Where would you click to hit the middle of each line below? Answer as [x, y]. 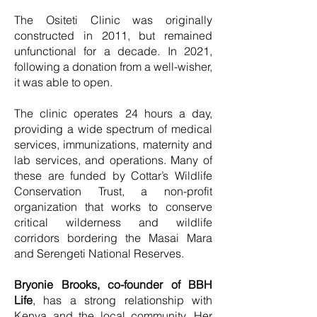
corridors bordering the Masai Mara [113, 238]
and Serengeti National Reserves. [99, 253]
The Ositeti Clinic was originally [113, 20]
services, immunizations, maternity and [113, 144]
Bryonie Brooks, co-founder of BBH [113, 284]
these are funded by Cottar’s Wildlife [113, 175]
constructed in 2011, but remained [113, 35]
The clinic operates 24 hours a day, [113, 113]
